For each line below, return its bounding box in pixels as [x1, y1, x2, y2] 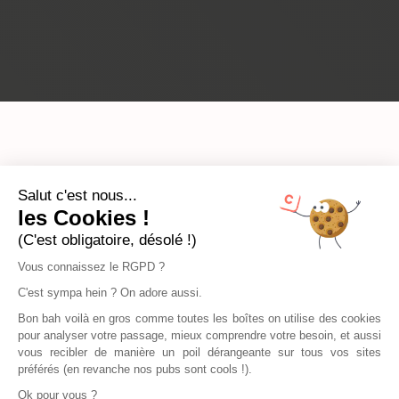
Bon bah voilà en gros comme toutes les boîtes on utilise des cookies [18, 312, 381, 325]
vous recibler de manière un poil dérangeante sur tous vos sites [18, 346, 381, 359]
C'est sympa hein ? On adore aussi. [18, 286, 202, 299]
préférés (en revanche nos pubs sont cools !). [18, 362, 252, 376]
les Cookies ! [18, 206, 150, 230]
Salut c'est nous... [18, 187, 137, 204]
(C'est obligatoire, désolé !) [18, 232, 197, 248]
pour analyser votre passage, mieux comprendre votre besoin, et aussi [18, 329, 381, 342]
